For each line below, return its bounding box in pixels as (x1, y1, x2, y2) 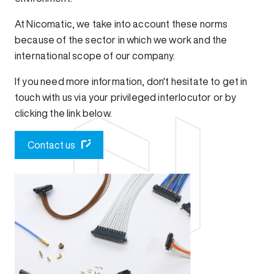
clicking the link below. (15, 108, 112, 118)
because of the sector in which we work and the (15, 35, 228, 45)
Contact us (28, 140, 75, 150)
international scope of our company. (15, 51, 176, 61)
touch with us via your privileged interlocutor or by (15, 92, 237, 102)
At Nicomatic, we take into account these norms (15, 19, 228, 29)
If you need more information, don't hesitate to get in (15, 76, 248, 86)
